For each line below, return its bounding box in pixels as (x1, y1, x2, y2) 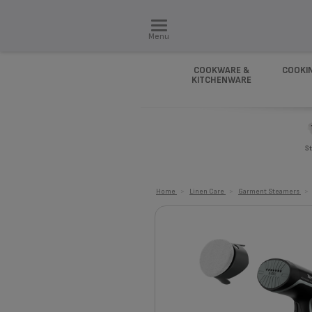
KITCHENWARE (191, 75, 251, 86)
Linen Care (189, 187, 224, 196)
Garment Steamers (238, 187, 299, 196)
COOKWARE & (193, 65, 249, 76)
